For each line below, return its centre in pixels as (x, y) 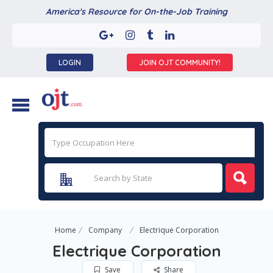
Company (105, 230)
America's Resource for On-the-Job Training (136, 12)
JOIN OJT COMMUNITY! (180, 62)
